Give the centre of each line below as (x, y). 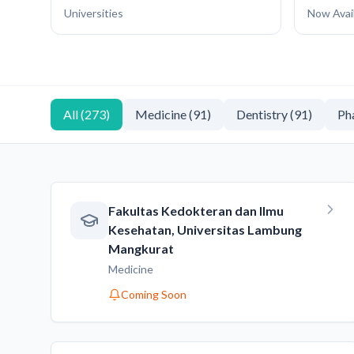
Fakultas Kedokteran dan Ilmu (196, 211)
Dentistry (262, 114)
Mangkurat (141, 249)
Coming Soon (154, 294)
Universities (94, 13)
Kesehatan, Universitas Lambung (205, 230)
